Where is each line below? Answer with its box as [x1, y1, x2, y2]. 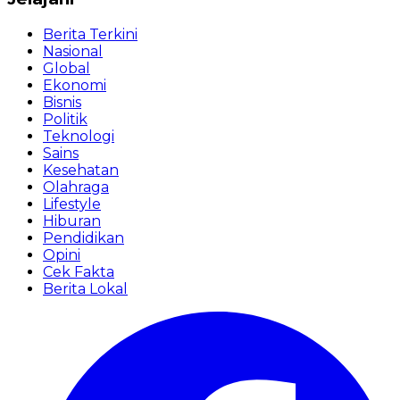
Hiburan [43, 212, 101, 230]
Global [43, 60, 90, 78]
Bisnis [43, 94, 81, 112]
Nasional [43, 43, 103, 61]
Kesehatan [43, 162, 119, 179]
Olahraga [43, 179, 109, 196]
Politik [43, 111, 87, 129]
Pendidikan [43, 229, 124, 247]
